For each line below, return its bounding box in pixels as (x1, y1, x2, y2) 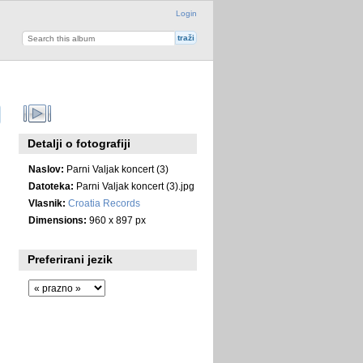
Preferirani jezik (28, 253, 113, 267)
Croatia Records (67, 197, 140, 208)
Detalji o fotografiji (28, 137, 131, 151)
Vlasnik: (28, 197, 66, 208)
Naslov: (28, 163, 64, 174)
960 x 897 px (86, 214, 146, 225)
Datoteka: (28, 180, 74, 191)
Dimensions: (28, 214, 87, 225)
